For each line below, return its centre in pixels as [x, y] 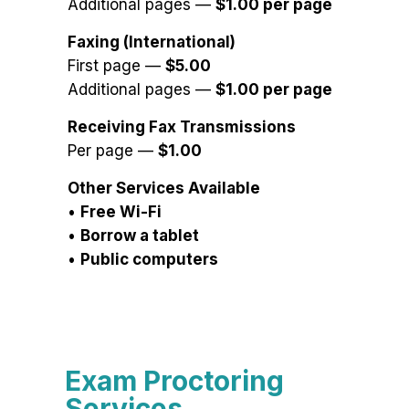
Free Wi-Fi [121, 212]
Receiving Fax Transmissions [182, 127]
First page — [116, 66]
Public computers [149, 260]
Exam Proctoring [174, 381]
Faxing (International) [152, 42]
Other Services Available [164, 189]
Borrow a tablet [140, 236]
